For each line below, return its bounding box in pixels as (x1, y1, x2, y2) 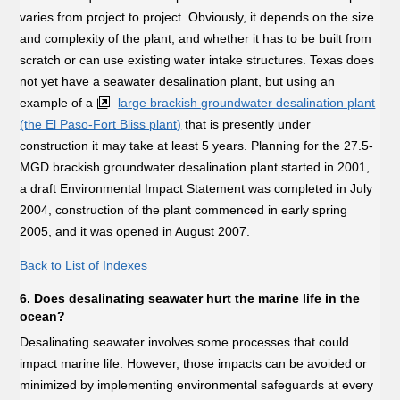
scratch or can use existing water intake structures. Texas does (20, 53, 375, 68)
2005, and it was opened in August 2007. (20, 224, 251, 239)
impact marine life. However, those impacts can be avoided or (20, 355, 368, 371)
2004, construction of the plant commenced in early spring (20, 203, 348, 218)
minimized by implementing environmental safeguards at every (20, 377, 374, 392)
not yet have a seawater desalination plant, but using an (20, 74, 336, 89)
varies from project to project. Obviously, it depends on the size (20, 10, 375, 25)
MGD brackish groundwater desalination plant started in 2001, (20, 160, 371, 175)
